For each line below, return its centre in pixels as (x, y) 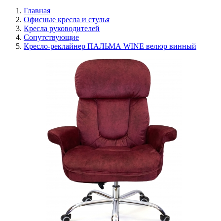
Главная (37, 11)
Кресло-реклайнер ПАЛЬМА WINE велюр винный (110, 46)
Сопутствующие (51, 37)
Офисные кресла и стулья (67, 19)
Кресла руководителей (62, 28)
